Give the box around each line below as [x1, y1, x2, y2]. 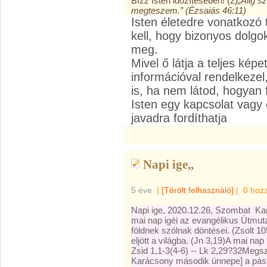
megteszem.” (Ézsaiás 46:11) [131, 5, 246, 15]
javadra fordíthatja [131, 111, 227, 125]
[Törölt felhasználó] [162, 185, 234, 195]
